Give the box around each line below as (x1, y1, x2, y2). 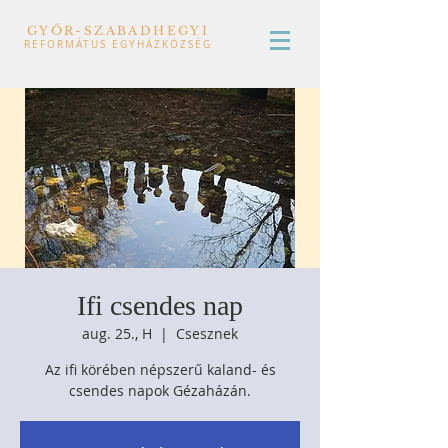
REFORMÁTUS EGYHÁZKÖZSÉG (24, 38, 212, 51)
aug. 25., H (82, 324, 152, 343)
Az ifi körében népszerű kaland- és (44, 360, 276, 379)
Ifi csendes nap (77, 290, 243, 321)
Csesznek (176, 324, 238, 343)
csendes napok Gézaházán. (69, 381, 251, 400)
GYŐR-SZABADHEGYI (26, 23, 210, 38)
